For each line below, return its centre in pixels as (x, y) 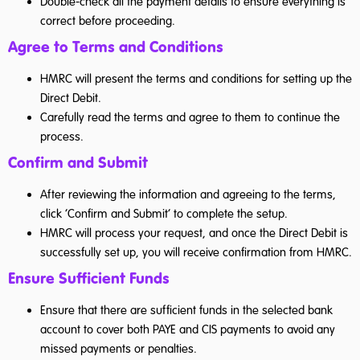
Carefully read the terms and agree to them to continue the (190, 117)
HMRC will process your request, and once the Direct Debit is (194, 233)
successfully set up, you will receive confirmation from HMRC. (196, 252)
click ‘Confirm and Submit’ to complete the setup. (164, 213)
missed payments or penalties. (119, 348)
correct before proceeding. (108, 20)
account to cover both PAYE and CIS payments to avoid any (188, 329)
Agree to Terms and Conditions (116, 46)
